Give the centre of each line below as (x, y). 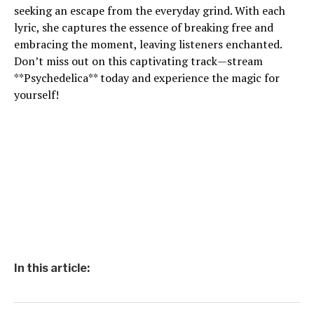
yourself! (36, 95)
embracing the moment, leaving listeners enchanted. (148, 44)
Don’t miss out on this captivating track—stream (138, 61)
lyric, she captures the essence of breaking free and (144, 27)
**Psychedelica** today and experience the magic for (147, 78)
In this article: (52, 268)
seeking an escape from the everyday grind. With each (150, 11)
